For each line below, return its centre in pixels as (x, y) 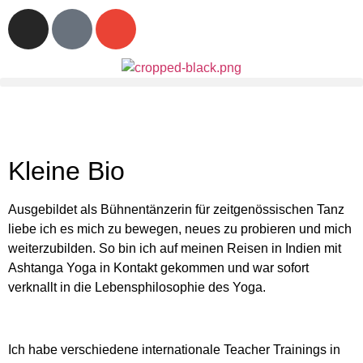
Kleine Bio (66, 171)
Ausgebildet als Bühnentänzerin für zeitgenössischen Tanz (176, 209)
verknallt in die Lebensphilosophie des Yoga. (137, 287)
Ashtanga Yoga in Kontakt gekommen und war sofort (158, 267)
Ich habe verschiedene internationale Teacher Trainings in (174, 349)
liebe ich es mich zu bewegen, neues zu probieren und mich (180, 228)
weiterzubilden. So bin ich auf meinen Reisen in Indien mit (175, 248)
